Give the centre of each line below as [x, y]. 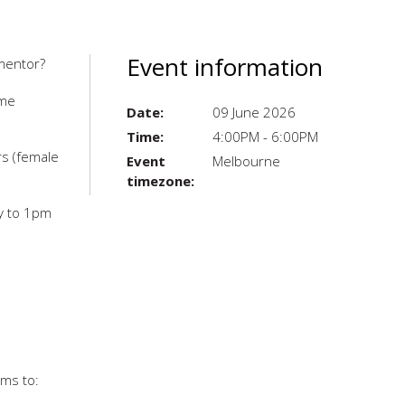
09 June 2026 [254, 112]
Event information [224, 67]
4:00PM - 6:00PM [265, 137]
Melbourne [246, 161]
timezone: [160, 181]
